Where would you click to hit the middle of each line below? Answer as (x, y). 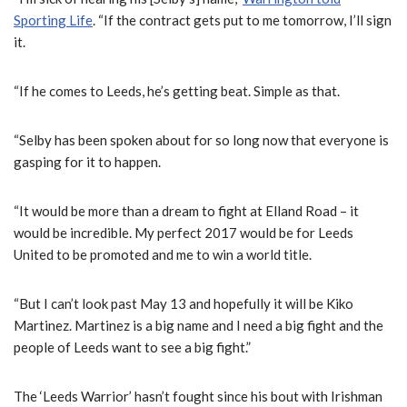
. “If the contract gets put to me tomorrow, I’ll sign (242, 20)
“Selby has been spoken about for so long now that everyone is (201, 140)
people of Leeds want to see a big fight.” (132, 347)
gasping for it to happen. (87, 162)
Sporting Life (53, 20)
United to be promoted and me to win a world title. (163, 255)
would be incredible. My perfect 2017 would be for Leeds (184, 233)
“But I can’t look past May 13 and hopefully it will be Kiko (184, 304)
